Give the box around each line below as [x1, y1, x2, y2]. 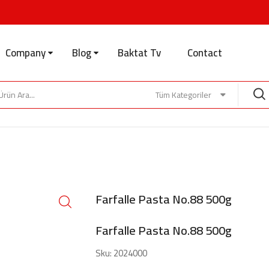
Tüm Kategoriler [156, 87, 211, 103]
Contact [187, 43, 222, 62]
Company [5, 43, 46, 62]
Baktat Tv [118, 43, 161, 62]
